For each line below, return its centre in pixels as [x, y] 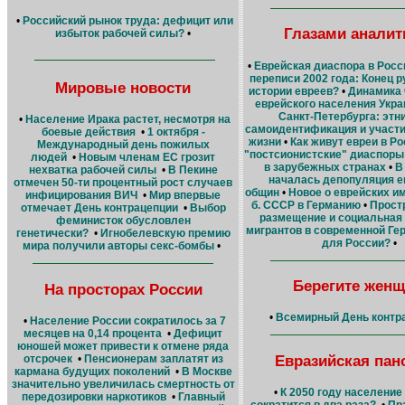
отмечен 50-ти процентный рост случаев [123, 183]
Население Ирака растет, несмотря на [127, 120]
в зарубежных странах [325, 167]
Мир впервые [185, 196]
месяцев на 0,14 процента [93, 333]
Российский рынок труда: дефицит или [127, 20]
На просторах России [123, 289]
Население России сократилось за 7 [127, 320]
